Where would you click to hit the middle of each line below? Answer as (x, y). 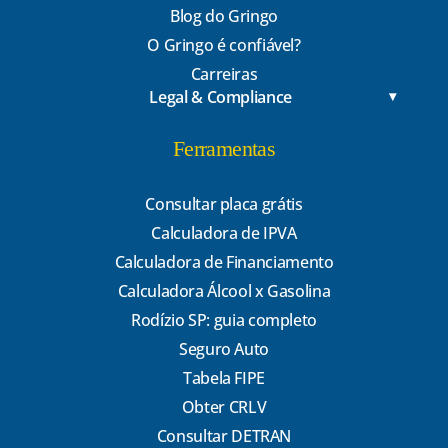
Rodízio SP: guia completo (223, 319)
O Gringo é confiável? (224, 45)
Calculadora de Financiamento (224, 261)
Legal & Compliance (220, 96)
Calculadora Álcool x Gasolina (224, 290)
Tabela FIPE (224, 377)
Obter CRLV (224, 406)
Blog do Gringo (224, 16)
